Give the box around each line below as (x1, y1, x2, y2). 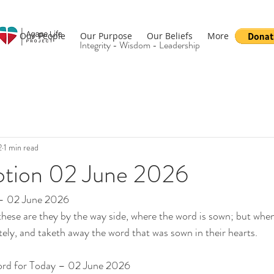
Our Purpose (80, 30, 132, 42)
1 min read (4, 141, 39, 154)
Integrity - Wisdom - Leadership (80, 38, 200, 52)
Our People (20, 30, 65, 42)
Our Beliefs (147, 30, 193, 42)
